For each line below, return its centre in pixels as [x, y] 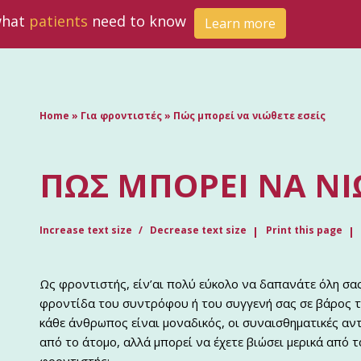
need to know [139, 21]
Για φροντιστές [121, 116]
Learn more [240, 23]
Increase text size [87, 230]
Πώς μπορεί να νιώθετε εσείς [249, 116]
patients [58, 21]
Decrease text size [198, 230]
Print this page [304, 230]
